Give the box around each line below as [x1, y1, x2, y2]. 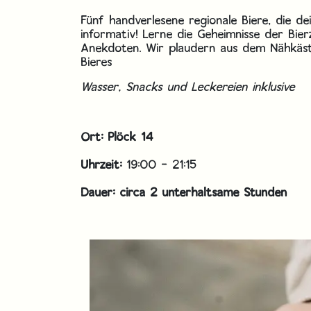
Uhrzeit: [81, 155, 122, 172]
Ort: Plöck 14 [81, 128, 153, 144]
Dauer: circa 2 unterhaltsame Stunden [81, 183, 287, 200]
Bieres [81, 53, 112, 69]
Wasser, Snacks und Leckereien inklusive [81, 78, 295, 94]
